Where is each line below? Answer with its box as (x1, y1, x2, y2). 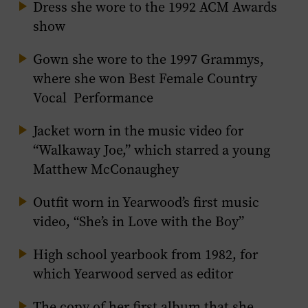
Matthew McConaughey (33, 160, 179, 179)
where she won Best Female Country (33, 69, 257, 88)
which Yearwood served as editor (33, 265, 233, 283)
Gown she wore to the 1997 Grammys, (33, 50, 264, 69)
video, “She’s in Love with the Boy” (33, 212, 244, 231)
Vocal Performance (33, 89, 153, 107)
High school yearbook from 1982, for (33, 245, 258, 264)
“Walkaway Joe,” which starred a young (33, 141, 270, 159)
